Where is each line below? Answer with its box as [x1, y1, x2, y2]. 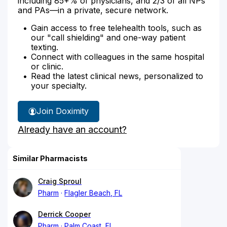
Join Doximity [36, 106, 89, 116]
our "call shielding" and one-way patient [31, 32, 185, 43]
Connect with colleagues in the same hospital [31, 51, 204, 62]
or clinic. [31, 61, 63, 71]
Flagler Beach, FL [64, 188, 123, 197]
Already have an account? [18, 124, 127, 135]
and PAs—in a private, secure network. [18, 5, 168, 15]
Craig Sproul [38, 176, 82, 185]
